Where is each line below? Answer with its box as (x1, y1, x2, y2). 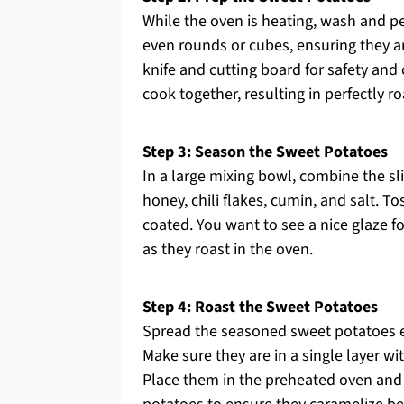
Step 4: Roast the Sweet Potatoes (142, 296, 378, 318)
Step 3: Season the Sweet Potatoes (142, 141, 388, 163)
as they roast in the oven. (142, 238, 313, 261)
